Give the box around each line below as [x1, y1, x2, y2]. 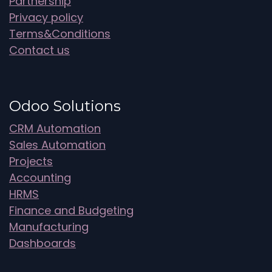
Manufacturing [9, 219, 89, 234]
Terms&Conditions [9, 25, 110, 41]
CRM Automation [9, 120, 101, 136]
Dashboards [9, 235, 76, 251]
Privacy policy [9, 9, 83, 25]
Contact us [9, 42, 70, 58]
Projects [9, 153, 53, 169]
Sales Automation [9, 137, 106, 152]
